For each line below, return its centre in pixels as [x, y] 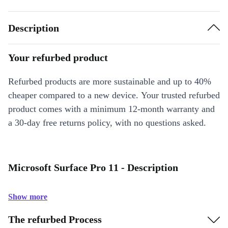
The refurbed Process [55, 219]
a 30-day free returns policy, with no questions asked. [107, 123]
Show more [28, 197]
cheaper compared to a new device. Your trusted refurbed [114, 95]
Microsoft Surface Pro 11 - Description [93, 168]
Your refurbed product [58, 58]
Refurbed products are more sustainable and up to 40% [110, 82]
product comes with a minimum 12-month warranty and [111, 109]
